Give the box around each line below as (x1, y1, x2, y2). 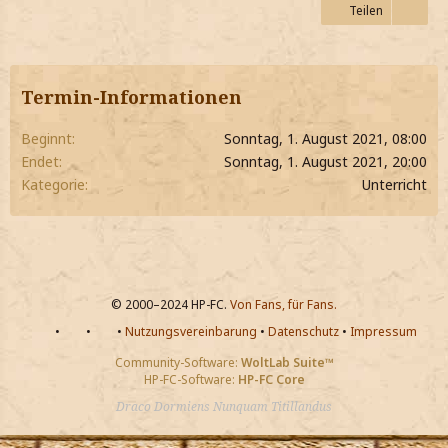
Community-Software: (114, 354, 241, 372)
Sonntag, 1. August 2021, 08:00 (224, 129, 427, 149)
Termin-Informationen (21, 85, 242, 110)
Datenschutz (267, 323, 339, 341)
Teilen (349, 2, 383, 20)
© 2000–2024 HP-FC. (111, 296, 230, 314)
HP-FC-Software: (143, 371, 238, 389)
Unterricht (362, 175, 427, 195)
